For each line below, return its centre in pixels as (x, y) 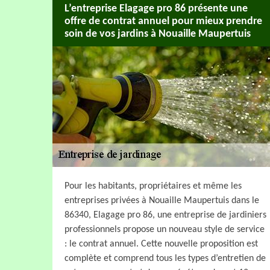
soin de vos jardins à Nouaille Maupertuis (158, 34)
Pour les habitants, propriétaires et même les (153, 186)
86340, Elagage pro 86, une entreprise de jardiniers (165, 215)
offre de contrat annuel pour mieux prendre (163, 22)
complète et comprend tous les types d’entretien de (165, 258)
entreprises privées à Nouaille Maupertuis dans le (162, 200)
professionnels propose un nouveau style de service (165, 229)
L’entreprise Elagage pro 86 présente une (156, 9)
